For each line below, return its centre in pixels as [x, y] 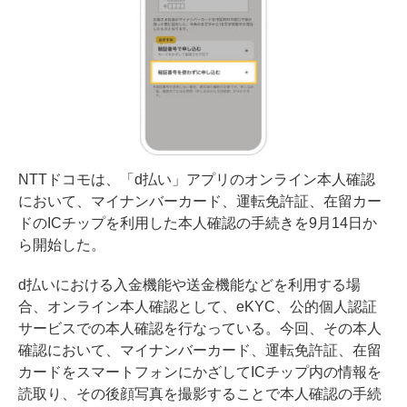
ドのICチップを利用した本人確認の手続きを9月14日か [198, 223]
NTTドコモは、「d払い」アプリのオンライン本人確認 [197, 179]
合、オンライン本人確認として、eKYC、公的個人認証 [198, 306]
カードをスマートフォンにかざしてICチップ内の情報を [200, 372]
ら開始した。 [62, 244]
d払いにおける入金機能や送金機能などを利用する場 [189, 284]
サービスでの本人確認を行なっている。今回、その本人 [200, 328]
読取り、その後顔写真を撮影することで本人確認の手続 [200, 393]
